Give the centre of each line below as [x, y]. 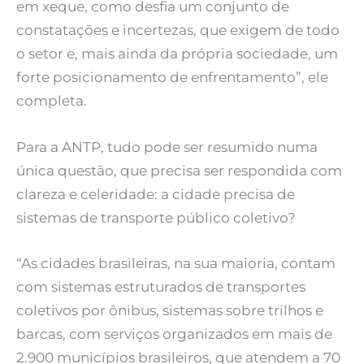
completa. [52, 101]
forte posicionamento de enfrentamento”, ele [172, 78]
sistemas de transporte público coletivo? [156, 217]
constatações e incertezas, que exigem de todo [178, 30]
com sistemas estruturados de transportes [161, 286]
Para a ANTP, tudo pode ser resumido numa [167, 147]
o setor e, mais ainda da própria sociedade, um [177, 54]
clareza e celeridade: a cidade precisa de [156, 194]
